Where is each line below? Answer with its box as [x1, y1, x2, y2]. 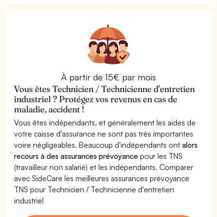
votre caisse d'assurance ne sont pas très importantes [14, 128, 194, 139]
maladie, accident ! [14, 103, 85, 115]
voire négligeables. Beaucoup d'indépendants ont [14, 139, 183, 150]
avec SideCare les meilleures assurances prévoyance [14, 173, 190, 183]
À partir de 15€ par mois [61, 71, 156, 82]
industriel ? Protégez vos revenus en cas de [14, 93, 178, 105]
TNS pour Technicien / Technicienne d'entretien [14, 184, 175, 194]
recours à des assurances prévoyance [14, 151, 139, 161]
